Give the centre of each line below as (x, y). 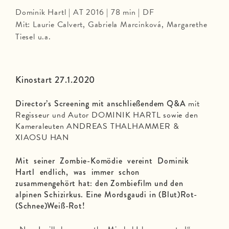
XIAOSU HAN (42, 138)
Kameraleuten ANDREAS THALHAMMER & (97, 127)
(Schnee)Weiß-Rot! (50, 206)
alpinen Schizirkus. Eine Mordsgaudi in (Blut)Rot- (107, 195)
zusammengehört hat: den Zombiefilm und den (99, 184)
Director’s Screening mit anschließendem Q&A (101, 104)
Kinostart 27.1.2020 (55, 80)
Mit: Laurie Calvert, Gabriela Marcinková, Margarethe (111, 25)
